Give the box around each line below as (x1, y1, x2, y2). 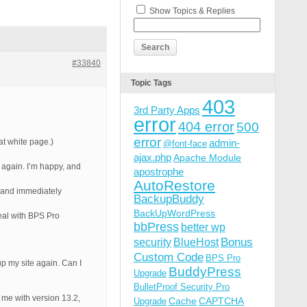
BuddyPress (169, 265, 241, 279)
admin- (209, 137, 240, 149)
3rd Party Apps (134, 104, 200, 116)
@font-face (163, 138, 207, 149)
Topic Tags (131, 78, 172, 88)
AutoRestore (134, 177, 215, 193)
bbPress (134, 220, 179, 234)
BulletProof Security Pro (134, 282, 230, 292)
